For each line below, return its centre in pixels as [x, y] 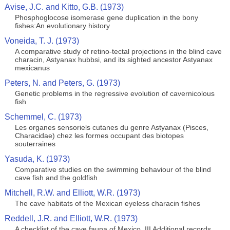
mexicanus [32, 68]
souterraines [35, 144]
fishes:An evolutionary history [62, 26]
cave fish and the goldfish [56, 178]
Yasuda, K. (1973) [37, 159]
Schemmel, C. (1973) [43, 117]
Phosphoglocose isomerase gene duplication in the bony [106, 17]
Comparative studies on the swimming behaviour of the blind [113, 169]
